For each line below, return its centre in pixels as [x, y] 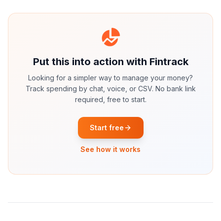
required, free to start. [110, 99]
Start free [107, 128]
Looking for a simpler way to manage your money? [110, 78]
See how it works [110, 149]
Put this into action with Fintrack [110, 62]
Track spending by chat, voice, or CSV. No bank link [110, 89]
